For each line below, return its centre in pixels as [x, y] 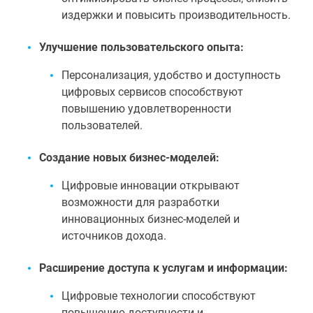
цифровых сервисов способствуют [152, 92]
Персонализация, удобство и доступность [171, 75]
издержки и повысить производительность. [176, 15]
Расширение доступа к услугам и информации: [163, 268]
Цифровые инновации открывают [151, 185]
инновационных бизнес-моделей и [151, 219]
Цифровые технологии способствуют [159, 296]
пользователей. [102, 125]
